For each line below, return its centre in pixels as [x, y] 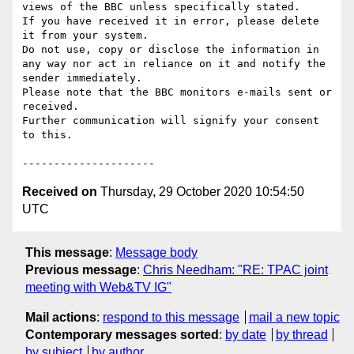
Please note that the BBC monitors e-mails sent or [177, 92]
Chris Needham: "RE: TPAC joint [235, 269]
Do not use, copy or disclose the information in [171, 50]
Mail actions [61, 317]
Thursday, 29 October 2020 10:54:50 [201, 192]
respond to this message [171, 317]
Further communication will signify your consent [171, 121]
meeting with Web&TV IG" [98, 287]
